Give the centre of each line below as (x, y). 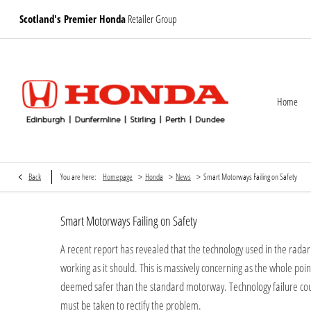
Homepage (118, 177)
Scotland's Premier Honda (73, 19)
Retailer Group (151, 19)
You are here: (78, 177)
